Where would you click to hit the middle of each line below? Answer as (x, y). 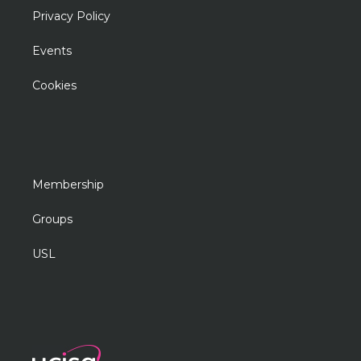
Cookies (55, 85)
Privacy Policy (72, 16)
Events (52, 51)
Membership (68, 185)
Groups (53, 219)
